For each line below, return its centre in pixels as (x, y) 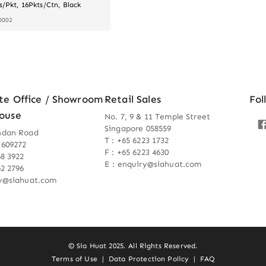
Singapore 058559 (138, 129)
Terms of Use (75, 259)
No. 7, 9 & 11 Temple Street (158, 117)
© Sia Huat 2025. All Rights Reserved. (133, 246)
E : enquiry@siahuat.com (153, 164)
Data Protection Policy (149, 259)
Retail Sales (133, 100)
